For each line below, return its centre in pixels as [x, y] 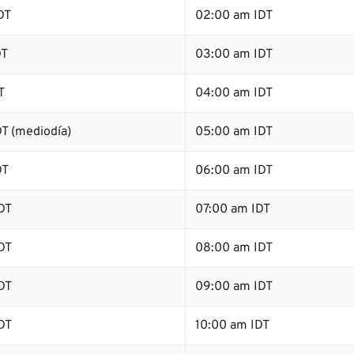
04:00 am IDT [234, 93]
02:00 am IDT [234, 16]
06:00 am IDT [234, 171]
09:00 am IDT [234, 287]
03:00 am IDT [234, 55]
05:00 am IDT [234, 132]
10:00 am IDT [232, 326]
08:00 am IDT [234, 248]
